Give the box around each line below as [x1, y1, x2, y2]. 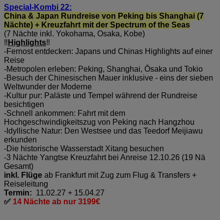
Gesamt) [4, 162, 33, 170]
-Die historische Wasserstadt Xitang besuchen [4, 144, 164, 153]
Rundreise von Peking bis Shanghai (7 [61, 11, 204, 20]
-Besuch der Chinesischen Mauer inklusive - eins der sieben [4, 73, 213, 82]
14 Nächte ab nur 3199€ [13, 197, 100, 206]
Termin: [4, 188, 34, 197]
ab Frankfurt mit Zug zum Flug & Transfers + [42, 170, 196, 179]
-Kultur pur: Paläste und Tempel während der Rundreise [4, 91, 197, 100]
